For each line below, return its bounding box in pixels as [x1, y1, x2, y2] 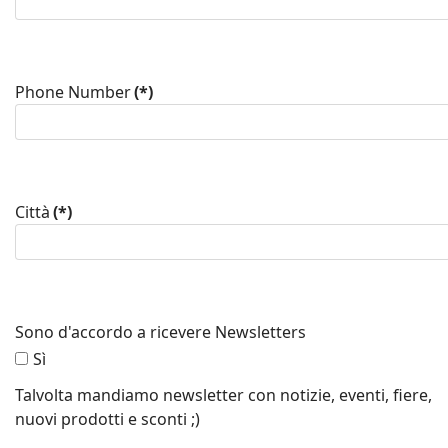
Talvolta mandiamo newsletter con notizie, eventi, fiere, [15, 383, 432, 406]
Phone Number [15, 80, 131, 103]
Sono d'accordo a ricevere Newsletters [15, 320, 306, 343]
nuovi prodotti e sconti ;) [15, 407, 200, 430]
